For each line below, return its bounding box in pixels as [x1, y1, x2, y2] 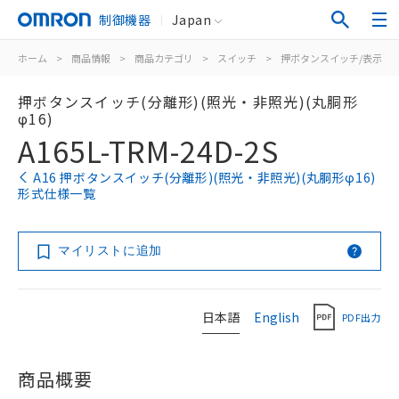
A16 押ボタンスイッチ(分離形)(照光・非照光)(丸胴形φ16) [33, 168, 376, 186]
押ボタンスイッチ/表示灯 [281, 51, 392, 65]
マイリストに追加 [58, 243, 162, 257]
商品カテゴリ [134, 51, 193, 65]
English [254, 307, 299, 326]
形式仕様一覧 [18, 184, 96, 202]
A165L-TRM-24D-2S [18, 130, 279, 171]
